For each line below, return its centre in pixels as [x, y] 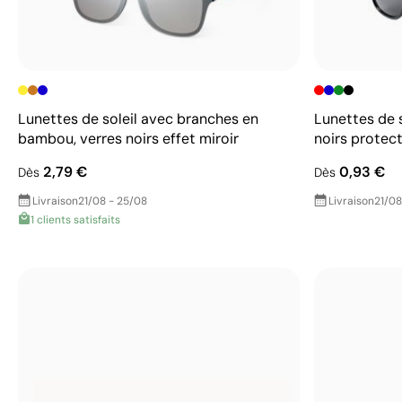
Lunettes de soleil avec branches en [138, 118]
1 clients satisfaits [75, 219]
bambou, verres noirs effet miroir [128, 138]
